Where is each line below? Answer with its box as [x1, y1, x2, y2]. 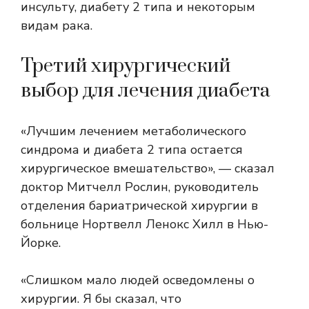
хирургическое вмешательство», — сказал [21, 160, 275, 177]
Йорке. [21, 235, 61, 252]
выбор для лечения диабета [21, 79, 270, 103]
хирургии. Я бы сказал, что [21, 290, 181, 308]
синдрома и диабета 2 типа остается [21, 141, 243, 159]
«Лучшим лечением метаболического [21, 123, 246, 140]
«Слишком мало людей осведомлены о [21, 272, 255, 289]
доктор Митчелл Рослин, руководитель [21, 179, 259, 196]
